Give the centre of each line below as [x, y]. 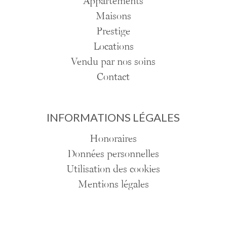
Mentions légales [113, 184]
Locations [113, 46]
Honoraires [113, 139]
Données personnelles [113, 154]
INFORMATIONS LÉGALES [113, 118]
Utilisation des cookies [113, 169]
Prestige [113, 31]
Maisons [113, 16]
